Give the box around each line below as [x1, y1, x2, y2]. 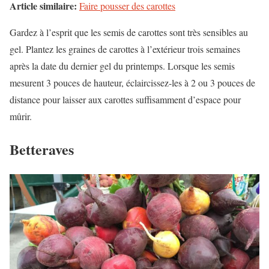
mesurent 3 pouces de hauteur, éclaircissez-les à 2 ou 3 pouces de [10, 76, 255, 89]
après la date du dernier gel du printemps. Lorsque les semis [10, 59, 235, 72]
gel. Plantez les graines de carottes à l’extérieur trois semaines [10, 43, 240, 55]
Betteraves [10, 138, 74, 160]
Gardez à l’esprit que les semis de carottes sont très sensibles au [10, 26, 248, 38]
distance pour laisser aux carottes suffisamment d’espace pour [10, 93, 241, 106]
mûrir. [10, 110, 32, 122]
